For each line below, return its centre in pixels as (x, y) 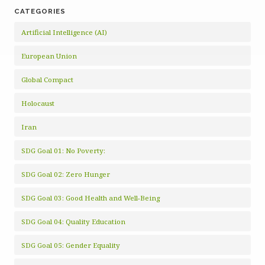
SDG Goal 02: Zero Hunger (66, 174)
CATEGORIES (40, 11)
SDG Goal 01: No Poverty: (63, 151)
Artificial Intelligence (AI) (64, 32)
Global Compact (47, 80)
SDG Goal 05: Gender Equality (71, 245)
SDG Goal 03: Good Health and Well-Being (91, 198)
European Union (49, 56)
